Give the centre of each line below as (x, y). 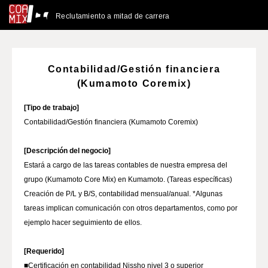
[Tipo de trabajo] (51, 108)
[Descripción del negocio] (67, 151)
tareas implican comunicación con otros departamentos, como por (131, 208)
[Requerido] (44, 251)
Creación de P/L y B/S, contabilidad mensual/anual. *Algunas (123, 194)
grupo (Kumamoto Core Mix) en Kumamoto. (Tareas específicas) (128, 179)
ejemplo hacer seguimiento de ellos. (83, 223)
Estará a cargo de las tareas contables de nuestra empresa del (126, 165)
